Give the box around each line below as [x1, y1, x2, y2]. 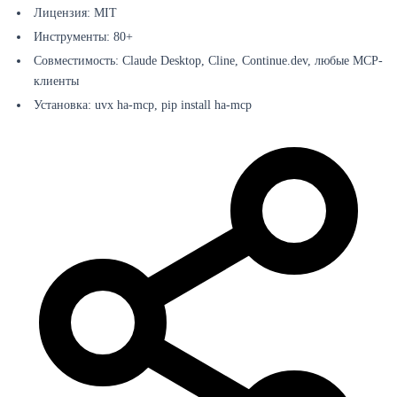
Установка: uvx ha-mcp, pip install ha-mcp [34, 98, 252, 113]
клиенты [34, 74, 79, 89]
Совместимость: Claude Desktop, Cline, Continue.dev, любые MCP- [34, 54, 383, 68]
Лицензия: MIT [34, 6, 117, 20]
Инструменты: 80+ [34, 30, 133, 44]
